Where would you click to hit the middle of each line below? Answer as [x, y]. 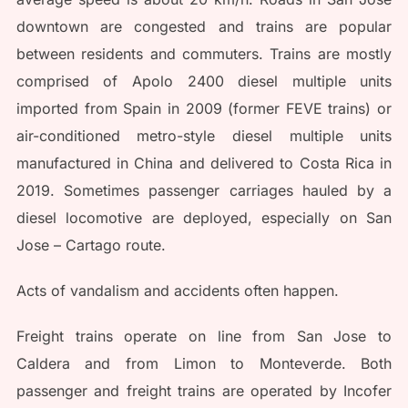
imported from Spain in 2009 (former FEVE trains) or [204, 109]
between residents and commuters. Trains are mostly [204, 54]
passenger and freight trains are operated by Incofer [204, 391]
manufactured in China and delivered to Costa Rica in [204, 163]
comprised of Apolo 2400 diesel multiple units [204, 82]
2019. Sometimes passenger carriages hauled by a [204, 191]
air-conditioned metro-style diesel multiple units [204, 136]
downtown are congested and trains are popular [204, 27]
